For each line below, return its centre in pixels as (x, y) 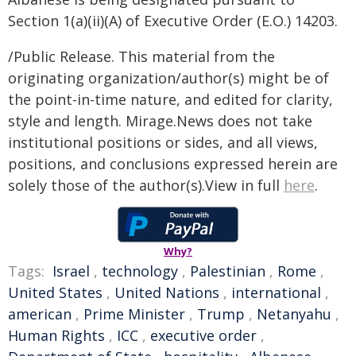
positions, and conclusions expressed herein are (173, 164)
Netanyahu (294, 314)
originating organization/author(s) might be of (168, 78)
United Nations (167, 292)
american (40, 314)
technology (140, 271)
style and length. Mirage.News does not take (160, 121)
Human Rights (56, 335)
